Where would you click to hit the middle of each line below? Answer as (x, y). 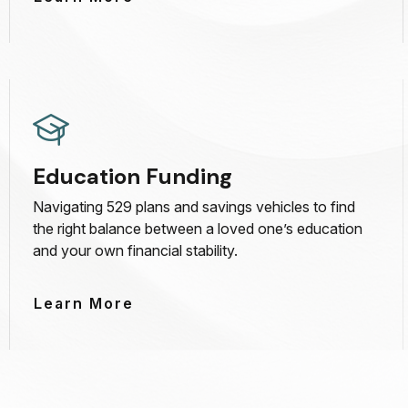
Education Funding (133, 176)
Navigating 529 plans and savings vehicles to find (194, 206)
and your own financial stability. (136, 250)
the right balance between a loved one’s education (198, 228)
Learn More (84, 303)
